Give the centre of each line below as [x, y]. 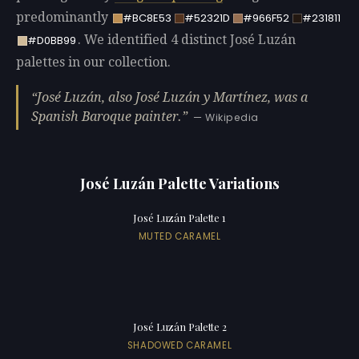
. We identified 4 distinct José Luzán [186, 40]
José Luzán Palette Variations [179, 183]
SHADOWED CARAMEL [179, 345]
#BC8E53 [147, 18]
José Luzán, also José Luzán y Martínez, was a [172, 97]
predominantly [64, 18]
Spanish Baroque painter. [107, 116]
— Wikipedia [226, 117]
